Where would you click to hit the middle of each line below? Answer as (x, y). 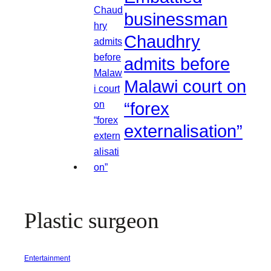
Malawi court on (185, 87)
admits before (177, 64)
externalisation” (183, 132)
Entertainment (47, 259)
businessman (176, 20)
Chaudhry (162, 42)
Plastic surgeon (92, 221)
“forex (147, 109)
